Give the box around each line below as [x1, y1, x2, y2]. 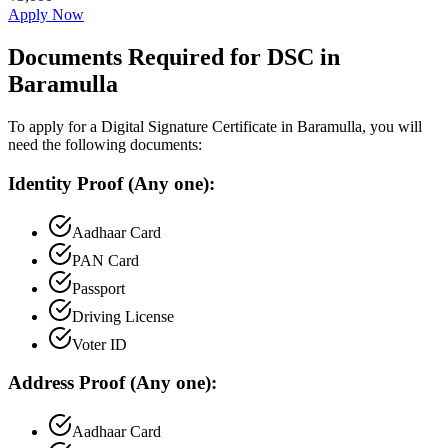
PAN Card [72, 251, 139, 269]
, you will [362, 118, 422, 136]
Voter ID [72, 335, 127, 353]
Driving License [72, 307, 174, 325]
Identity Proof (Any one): [8, 172, 215, 194]
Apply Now [8, 6, 84, 24]
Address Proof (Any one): [8, 372, 217, 394]
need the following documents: [8, 136, 202, 154]
